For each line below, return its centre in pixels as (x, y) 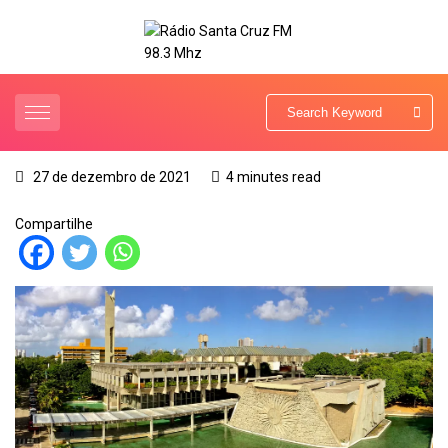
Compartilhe (54, 224)
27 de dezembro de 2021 (110, 177)
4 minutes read (273, 177)
